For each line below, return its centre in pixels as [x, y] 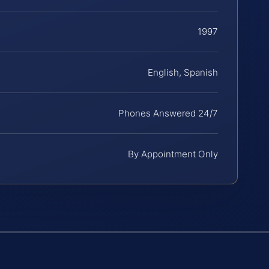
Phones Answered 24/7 [168, 113]
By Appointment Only [173, 154]
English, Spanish [183, 72]
